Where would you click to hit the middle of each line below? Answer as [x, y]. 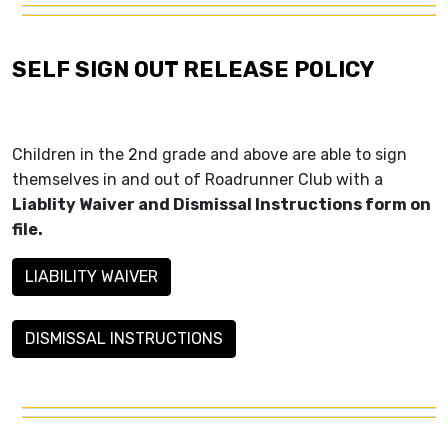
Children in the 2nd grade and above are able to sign [209, 155]
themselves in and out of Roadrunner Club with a [197, 180]
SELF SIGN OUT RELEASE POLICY [193, 70]
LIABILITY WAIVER [91, 277]
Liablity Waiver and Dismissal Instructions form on [221, 205]
